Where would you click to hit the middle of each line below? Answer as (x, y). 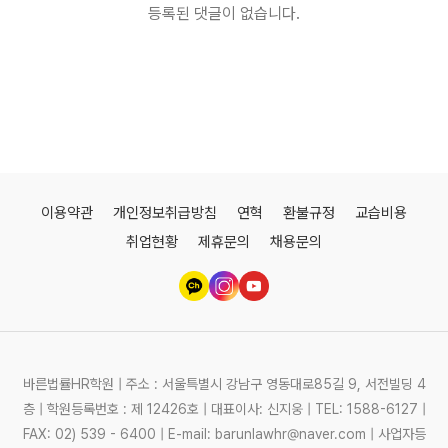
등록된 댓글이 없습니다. (224, 13)
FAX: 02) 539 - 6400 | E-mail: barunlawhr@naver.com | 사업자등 (224, 433)
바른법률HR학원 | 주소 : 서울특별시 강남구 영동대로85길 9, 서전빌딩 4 (224, 383)
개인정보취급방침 (165, 212)
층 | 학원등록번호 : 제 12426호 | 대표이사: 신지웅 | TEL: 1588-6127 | (224, 408)
